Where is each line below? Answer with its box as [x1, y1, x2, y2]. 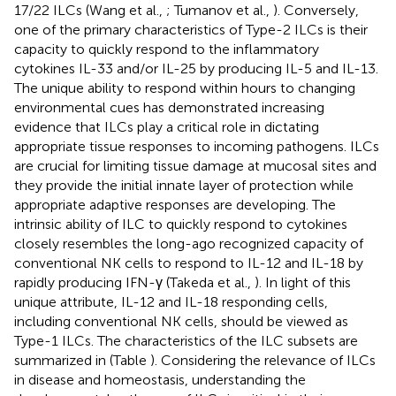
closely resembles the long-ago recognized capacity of [14, 234, 363, 252]
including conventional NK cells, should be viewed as [14, 312, 348, 330]
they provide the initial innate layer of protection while [14, 176, 354, 194]
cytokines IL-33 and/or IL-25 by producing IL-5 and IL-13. [14, 59, 378, 77]
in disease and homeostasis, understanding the [14, 370, 306, 388]
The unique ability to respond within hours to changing [14, 79, 355, 96]
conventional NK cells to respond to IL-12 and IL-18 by [14, 254, 363, 271]
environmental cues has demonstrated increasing [14, 98, 324, 116]
